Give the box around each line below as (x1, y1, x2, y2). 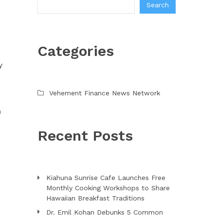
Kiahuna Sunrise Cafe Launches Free (46, 173, 165, 182)
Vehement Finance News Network (49, 89, 160, 97)
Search (146, 1, 169, 9)
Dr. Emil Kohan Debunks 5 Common (46, 208, 163, 216)
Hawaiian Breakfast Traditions (46, 194, 145, 202)
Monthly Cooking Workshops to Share (46, 183, 170, 192)
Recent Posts (37, 127, 133, 144)
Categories (37, 42, 114, 59)
